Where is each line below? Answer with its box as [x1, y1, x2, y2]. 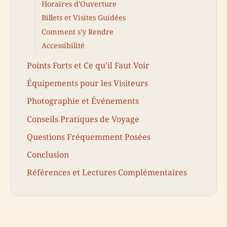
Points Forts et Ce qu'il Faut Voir [27, 59, 149, 71]
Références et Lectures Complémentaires [27, 167, 187, 178]
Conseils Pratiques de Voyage [27, 113, 139, 125]
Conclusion [27, 148, 69, 160]
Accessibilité [42, 41, 85, 51]
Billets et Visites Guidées [42, 13, 126, 23]
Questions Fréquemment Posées [27, 131, 150, 142]
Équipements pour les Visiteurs [27, 78, 148, 89]
